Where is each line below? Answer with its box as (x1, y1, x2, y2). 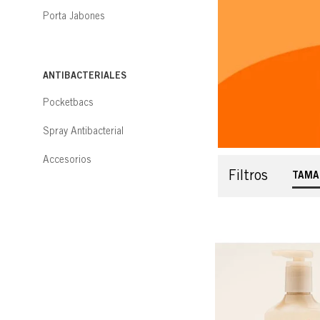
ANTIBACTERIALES (43, 69, 126, 81)
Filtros (228, 166, 268, 184)
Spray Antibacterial (43, 124, 124, 136)
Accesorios (43, 153, 91, 165)
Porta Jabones (43, 10, 105, 22)
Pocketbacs (43, 96, 94, 109)
